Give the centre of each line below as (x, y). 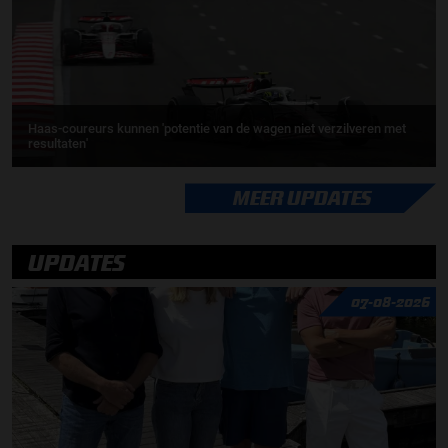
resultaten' (58, 144)
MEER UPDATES (302, 198)
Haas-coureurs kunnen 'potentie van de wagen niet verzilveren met (217, 129)
